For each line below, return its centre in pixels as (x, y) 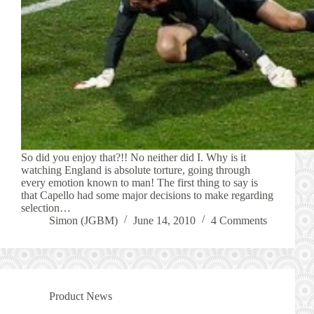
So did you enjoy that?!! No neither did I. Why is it (134, 157)
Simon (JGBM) (83, 220)
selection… (46, 207)
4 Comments (239, 220)
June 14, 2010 (164, 220)
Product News (81, 296)
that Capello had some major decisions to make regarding (147, 195)
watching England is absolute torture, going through (136, 170)
